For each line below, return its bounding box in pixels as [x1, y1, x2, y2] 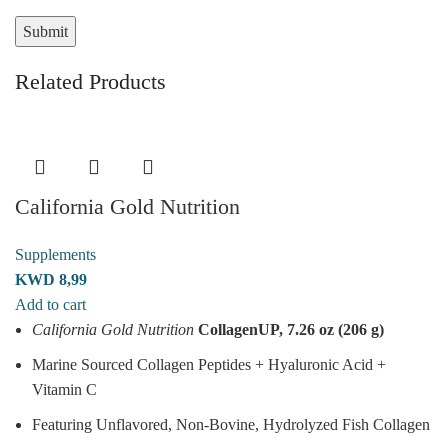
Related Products [15, 68, 166, 94]
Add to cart [15, 295, 86, 313]
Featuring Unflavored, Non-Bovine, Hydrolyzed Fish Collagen [32, 415, 430, 433]
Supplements [15, 245, 96, 263]
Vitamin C [32, 380, 97, 398]
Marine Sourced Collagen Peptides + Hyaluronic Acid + [32, 355, 386, 373]
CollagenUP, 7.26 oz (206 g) [198, 320, 384, 338]
